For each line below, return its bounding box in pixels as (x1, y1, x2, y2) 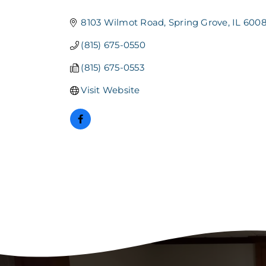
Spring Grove (168, 17, 228, 28)
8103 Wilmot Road (81, 17, 164, 28)
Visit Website (81, 84, 140, 96)
